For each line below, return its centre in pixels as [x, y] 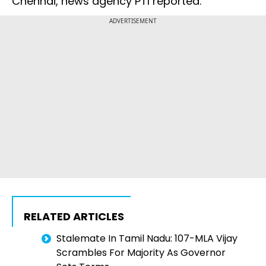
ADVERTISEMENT [133, 21]
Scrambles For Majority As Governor [141, 253]
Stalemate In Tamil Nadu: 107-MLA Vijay [147, 239]
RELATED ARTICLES [74, 217]
